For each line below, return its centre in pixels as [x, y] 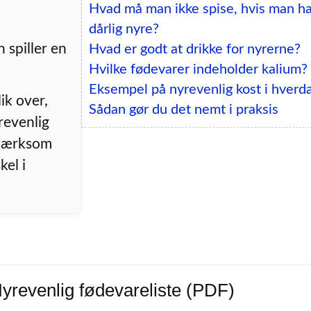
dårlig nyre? [124, 29]
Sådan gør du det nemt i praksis [183, 109]
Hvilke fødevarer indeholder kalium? [198, 69]
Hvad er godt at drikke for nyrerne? [194, 49]
